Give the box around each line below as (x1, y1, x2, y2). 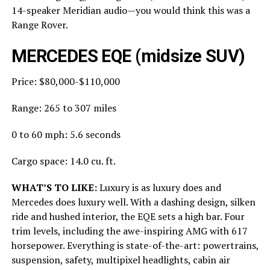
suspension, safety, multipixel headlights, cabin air (11, 253, 230, 266)
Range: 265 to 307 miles (11, 101, 116, 115)
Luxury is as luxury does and (96, 180, 221, 194)
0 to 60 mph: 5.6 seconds (11, 127, 121, 141)
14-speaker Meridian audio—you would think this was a (11, 3, 250, 17)
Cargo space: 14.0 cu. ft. (11, 154, 116, 168)
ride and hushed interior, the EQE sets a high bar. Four (11, 209, 245, 223)
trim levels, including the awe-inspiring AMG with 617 (11, 224, 248, 237)
